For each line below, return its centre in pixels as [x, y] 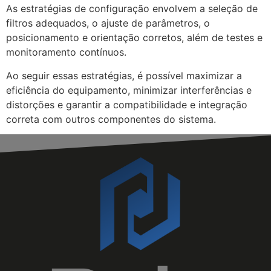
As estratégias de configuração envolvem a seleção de [132, 9]
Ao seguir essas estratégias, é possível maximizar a [124, 75]
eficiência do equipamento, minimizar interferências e [129, 90]
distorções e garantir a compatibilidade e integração [127, 104]
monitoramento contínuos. [66, 52]
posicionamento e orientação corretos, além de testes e [134, 38]
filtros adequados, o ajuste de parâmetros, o [108, 23]
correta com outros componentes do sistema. [111, 119]
